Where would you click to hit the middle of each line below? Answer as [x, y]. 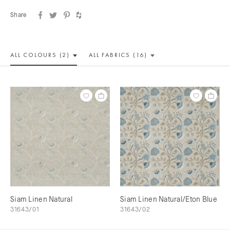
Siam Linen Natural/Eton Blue [169, 199]
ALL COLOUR [32, 55]
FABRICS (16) [126, 55]
